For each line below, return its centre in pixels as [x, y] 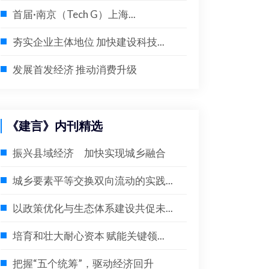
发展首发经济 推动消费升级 [75, 69]
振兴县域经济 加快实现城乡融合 [89, 153]
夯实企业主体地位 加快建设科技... [89, 42]
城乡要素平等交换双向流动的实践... [93, 180]
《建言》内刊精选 [55, 126]
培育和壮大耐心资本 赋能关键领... [89, 236]
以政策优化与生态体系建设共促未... [93, 208]
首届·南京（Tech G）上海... [74, 14]
